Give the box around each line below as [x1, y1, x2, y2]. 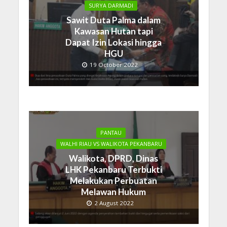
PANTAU [100, 129, 122, 136]
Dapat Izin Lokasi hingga [65, 37, 162, 48]
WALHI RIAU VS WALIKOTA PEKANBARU [60, 140, 162, 147]
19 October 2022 [90, 61, 138, 69]
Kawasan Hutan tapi [74, 26, 153, 37]
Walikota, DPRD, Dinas [69, 153, 158, 164]
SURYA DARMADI [89, 2, 133, 10]
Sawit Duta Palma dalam [66, 15, 161, 26]
